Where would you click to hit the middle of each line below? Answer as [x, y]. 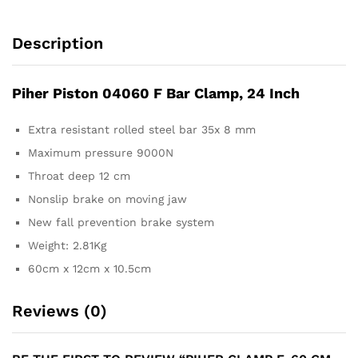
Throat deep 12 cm [79, 175]
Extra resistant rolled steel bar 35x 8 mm [142, 129]
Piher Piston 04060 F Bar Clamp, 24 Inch [156, 93]
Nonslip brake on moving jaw [107, 199]
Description [58, 43]
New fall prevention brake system [121, 222]
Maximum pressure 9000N [101, 152]
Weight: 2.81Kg [67, 245]
